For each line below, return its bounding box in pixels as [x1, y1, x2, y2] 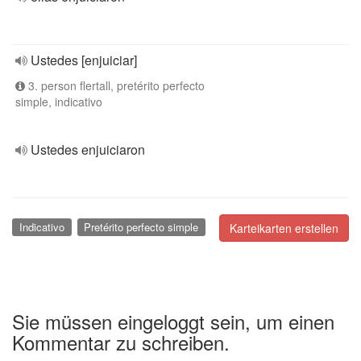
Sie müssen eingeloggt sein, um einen [12, 306, 334, 335]
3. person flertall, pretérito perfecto [25, 77, 205, 93]
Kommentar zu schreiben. [12, 327, 230, 356]
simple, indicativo [15, 93, 102, 110]
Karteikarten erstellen [230, 220, 338, 236]
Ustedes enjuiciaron [31, 140, 145, 159]
